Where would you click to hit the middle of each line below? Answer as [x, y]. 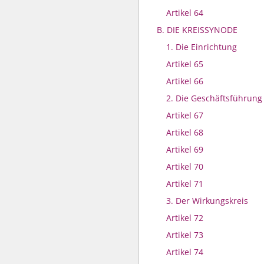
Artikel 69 [185, 149]
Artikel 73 [185, 235]
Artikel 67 [185, 115]
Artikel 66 [185, 81]
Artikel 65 [185, 64]
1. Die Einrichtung [202, 47]
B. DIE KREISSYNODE [197, 30]
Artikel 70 [185, 166]
